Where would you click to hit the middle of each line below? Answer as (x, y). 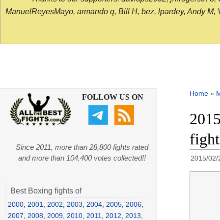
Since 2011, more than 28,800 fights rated (82, 147)
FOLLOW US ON (112, 97)
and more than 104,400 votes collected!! (82, 158)
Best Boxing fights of (46, 191)
